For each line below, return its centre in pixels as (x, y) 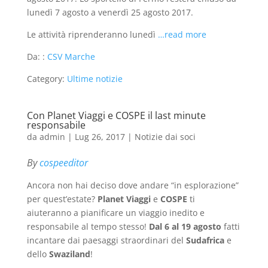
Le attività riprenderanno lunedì (92, 34)
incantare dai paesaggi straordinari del (106, 240)
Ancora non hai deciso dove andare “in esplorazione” (133, 185)
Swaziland (68, 254)
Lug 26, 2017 (100, 137)
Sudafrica (206, 240)
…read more (182, 34)
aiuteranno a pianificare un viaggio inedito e (115, 213)
